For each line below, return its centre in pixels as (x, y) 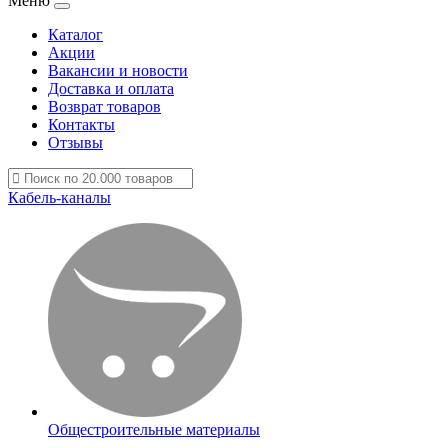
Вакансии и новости (118, 70)
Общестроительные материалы (154, 429)
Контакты (81, 124)
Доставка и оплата (111, 88)
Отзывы (75, 142)
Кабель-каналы (59, 197)
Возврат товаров (104, 106)
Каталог (75, 34)
